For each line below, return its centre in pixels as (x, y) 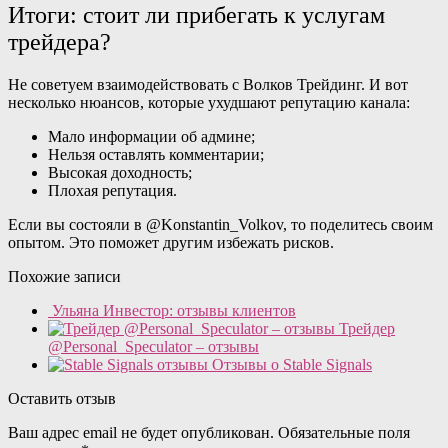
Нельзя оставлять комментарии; (156, 155)
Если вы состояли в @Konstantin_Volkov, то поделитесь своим (220, 225)
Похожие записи (64, 277)
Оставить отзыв (62, 399)
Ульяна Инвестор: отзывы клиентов (174, 311)
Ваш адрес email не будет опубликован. (141, 433)
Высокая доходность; (120, 173)
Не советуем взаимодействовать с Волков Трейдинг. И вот (208, 85)
